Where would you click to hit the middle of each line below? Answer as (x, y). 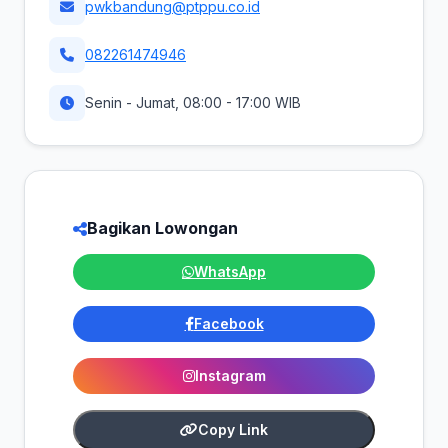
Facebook (228, 323)
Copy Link (233, 429)
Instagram (230, 375)
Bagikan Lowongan (162, 228)
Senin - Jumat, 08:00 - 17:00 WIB (193, 102)
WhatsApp (230, 271)
